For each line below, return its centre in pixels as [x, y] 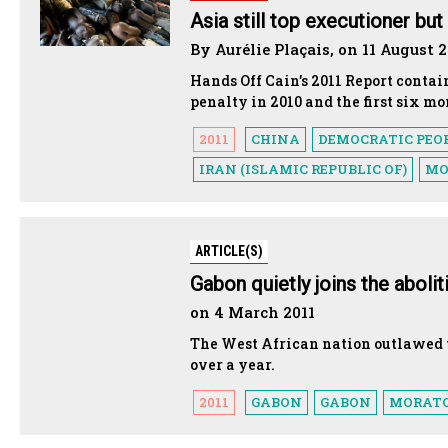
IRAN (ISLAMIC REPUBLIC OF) [303, 168]
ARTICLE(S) [229, 250]
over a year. [232, 364]
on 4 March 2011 [252, 311]
